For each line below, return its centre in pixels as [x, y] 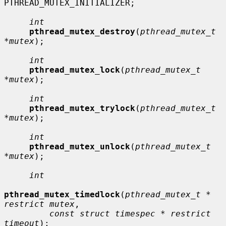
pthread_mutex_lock [75, 70]
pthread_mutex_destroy [82, 31]
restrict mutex [39, 204]
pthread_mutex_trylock [82, 108]
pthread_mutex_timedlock [62, 194]
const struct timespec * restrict [130, 213]
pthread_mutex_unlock [80, 146]
